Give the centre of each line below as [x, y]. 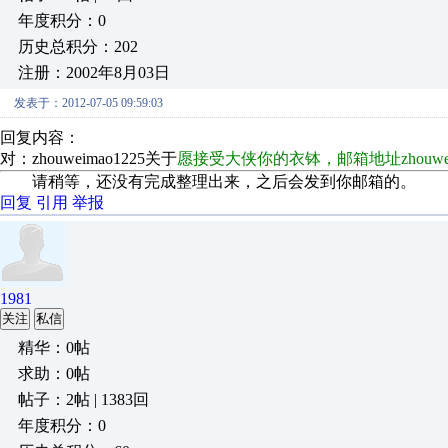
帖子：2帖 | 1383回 [83, 399]
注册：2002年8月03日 [94, 72]
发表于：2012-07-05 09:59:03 [88, 103]
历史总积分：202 [78, 46]
